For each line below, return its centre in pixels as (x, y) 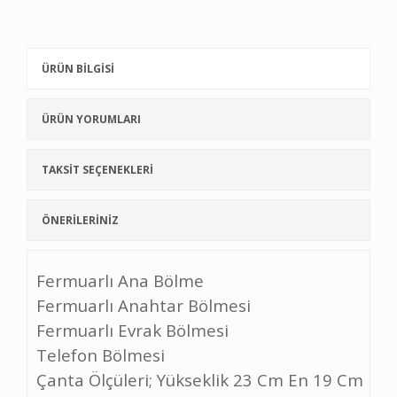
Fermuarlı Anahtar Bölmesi (144, 305)
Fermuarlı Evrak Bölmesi (132, 330)
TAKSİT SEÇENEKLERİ (97, 170)
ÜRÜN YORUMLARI (91, 119)
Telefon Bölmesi (101, 355)
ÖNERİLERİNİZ (80, 220)
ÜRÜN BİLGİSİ (78, 69)
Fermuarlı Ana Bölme (122, 280)
